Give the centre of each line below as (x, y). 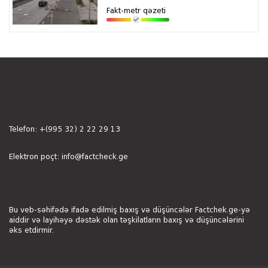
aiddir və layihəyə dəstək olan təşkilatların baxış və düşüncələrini (127, 221)
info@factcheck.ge (95, 157)
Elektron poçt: (35, 157)
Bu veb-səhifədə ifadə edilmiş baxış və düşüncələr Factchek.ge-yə (130, 211)
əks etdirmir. (31, 231)
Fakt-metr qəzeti (136, 11)
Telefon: (24, 130)
